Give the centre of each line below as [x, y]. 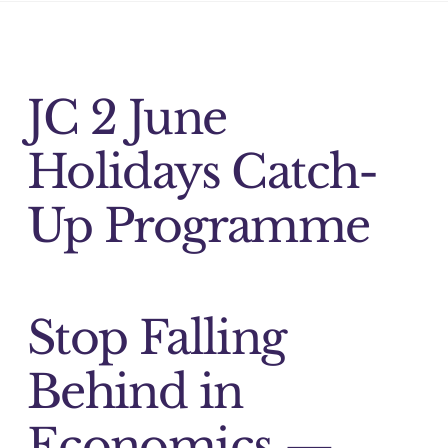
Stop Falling [155, 337]
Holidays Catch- [202, 172]
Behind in [134, 391]
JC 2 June [126, 118]
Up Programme [198, 226]
